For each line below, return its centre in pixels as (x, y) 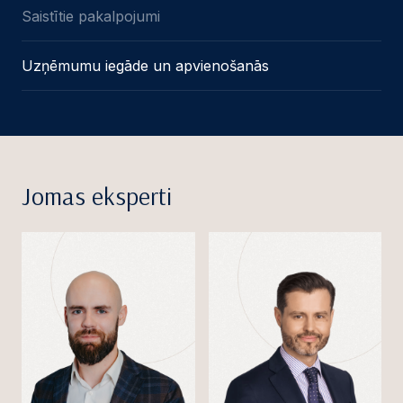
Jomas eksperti (97, 195)
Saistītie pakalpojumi (91, 16)
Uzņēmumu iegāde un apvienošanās (145, 65)
